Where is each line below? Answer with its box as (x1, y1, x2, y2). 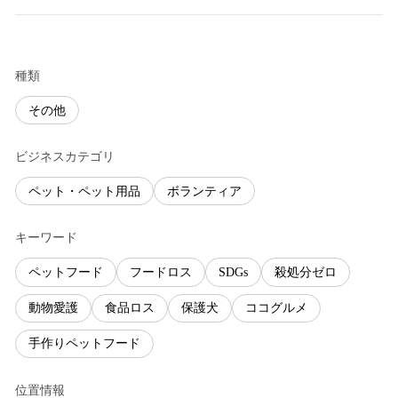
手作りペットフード (28, 337, 140, 351)
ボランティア (167, 184, 242, 198)
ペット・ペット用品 (28, 184, 140, 198)
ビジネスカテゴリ (15, 150, 115, 164)
